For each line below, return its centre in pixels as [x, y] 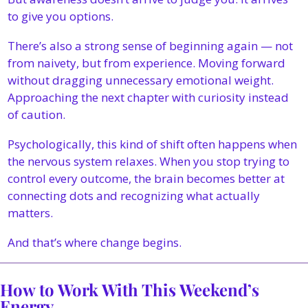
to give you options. [60, 16]
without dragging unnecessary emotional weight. [141, 80]
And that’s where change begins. [95, 242]
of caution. [36, 114]
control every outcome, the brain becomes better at [146, 178]
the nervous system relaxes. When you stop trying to [148, 161]
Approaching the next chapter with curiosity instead [148, 97]
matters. [30, 213]
